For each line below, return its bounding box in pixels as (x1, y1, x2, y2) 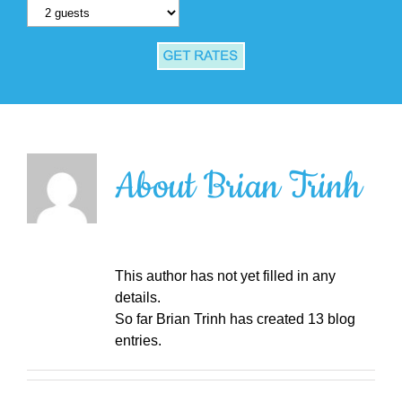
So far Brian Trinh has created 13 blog (114, 311, 355, 328)
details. (114, 290, 161, 306)
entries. (114, 333, 162, 349)
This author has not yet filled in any (114, 268, 336, 284)
